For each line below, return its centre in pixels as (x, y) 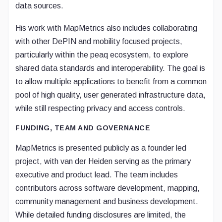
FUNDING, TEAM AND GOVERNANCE (83, 128)
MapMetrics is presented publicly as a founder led (101, 148)
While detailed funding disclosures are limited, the (101, 215)
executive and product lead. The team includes (97, 175)
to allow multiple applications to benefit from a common (111, 82)
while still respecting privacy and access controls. (100, 108)
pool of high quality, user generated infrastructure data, (111, 95)
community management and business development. (107, 201)
